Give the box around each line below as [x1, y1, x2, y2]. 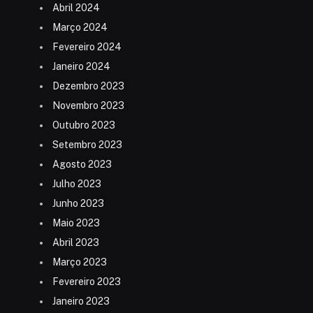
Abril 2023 [52, 237, 99, 249]
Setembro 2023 [52, 139, 122, 151]
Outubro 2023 [52, 119, 115, 131]
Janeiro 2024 [52, 61, 110, 73]
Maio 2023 [52, 217, 100, 229]
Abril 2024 [52, 2, 100, 14]
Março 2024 [52, 22, 108, 34]
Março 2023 [52, 256, 107, 268]
